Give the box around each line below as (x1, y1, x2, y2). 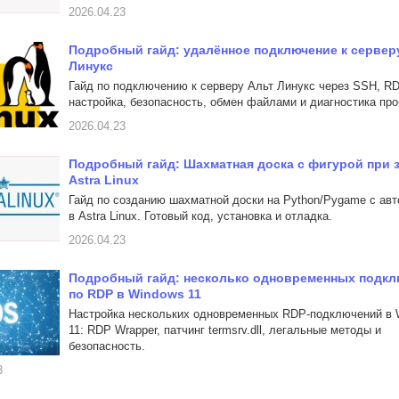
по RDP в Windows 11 (69, 287, 201, 301)
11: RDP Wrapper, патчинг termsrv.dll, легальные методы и (69, 323, 381, 337)
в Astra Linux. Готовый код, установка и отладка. (69, 209, 332, 223)
